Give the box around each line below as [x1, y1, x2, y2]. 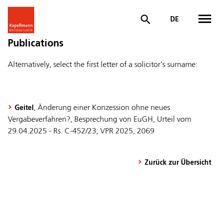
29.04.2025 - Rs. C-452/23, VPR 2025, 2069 [8, 128, 154, 135]
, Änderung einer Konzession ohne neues [34, 104, 170, 112]
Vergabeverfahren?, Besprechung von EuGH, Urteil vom [8, 116, 191, 124]
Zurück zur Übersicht [145, 159, 211, 166]
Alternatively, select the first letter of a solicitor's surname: [8, 61, 197, 69]
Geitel [15, 105, 34, 111]
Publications [8, 39, 64, 49]
